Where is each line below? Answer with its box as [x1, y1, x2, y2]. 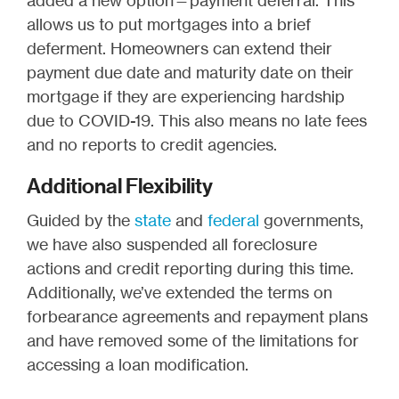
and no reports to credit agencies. [27, 134, 277, 155]
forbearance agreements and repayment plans [27, 306, 368, 327]
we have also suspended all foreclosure [27, 234, 317, 255]
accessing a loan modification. [27, 354, 248, 375]
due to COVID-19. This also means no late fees [27, 110, 367, 131]
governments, [259, 210, 363, 231]
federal [208, 210, 259, 231]
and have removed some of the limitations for [27, 330, 359, 351]
